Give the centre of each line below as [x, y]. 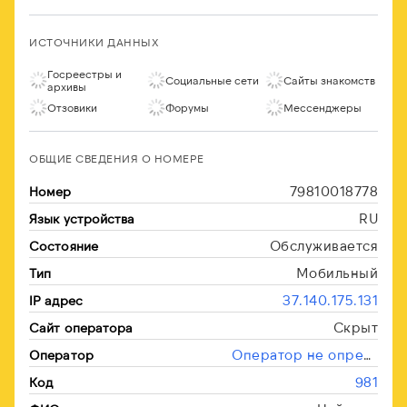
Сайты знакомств [329, 80]
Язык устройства [82, 218]
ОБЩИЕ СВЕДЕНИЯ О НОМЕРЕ [117, 158]
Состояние [64, 246]
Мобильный [337, 273]
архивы [67, 86]
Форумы [187, 107]
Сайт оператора [81, 328]
